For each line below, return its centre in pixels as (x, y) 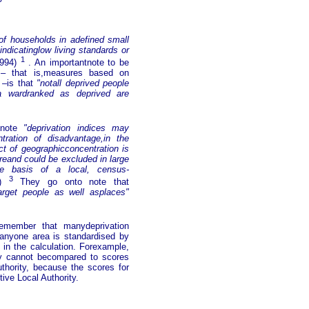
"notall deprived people (83, 83)
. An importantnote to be (77, 63)
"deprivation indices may (77, 128)
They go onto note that (71, 181)
